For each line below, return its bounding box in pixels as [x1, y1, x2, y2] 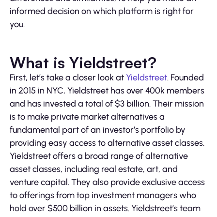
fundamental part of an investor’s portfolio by [10, 124, 186, 136]
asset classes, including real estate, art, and [10, 164, 178, 175]
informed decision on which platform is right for [10, 6, 194, 17]
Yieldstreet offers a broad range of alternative [10, 151, 188, 162]
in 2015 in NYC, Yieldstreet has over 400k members [10, 85, 204, 96]
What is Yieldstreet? [10, 53, 156, 73]
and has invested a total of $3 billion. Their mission [10, 98, 204, 109]
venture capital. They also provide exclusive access [10, 177, 205, 188]
